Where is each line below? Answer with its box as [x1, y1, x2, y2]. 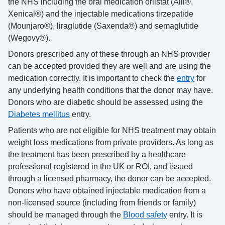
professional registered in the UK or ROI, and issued [8, 162, 193, 171]
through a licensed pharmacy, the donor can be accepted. [8, 174, 211, 183]
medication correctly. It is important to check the [8, 74, 177, 82]
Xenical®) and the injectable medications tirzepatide [8, 10, 193, 18]
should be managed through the [8, 210, 123, 219]
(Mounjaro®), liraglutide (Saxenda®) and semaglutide [8, 22, 198, 30]
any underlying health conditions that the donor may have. [8, 86, 213, 94]
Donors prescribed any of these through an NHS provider [8, 50, 210, 58]
